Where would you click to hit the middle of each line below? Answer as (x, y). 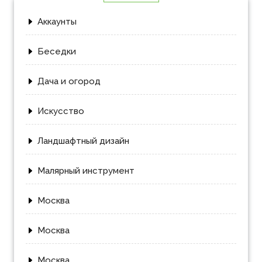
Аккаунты (57, 22)
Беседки (57, 52)
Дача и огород (69, 82)
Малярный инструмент (86, 171)
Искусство (61, 111)
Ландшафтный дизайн (83, 141)
